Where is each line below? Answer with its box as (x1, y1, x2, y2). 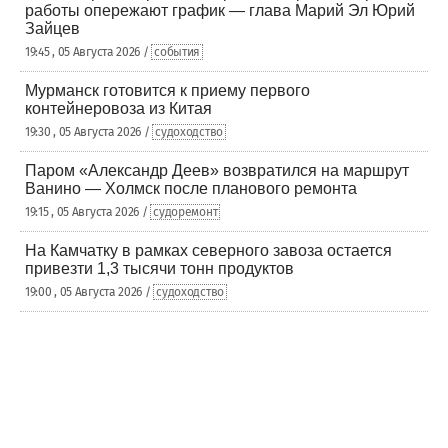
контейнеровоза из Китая (25, 100, 212, 117)
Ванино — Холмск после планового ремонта (25, 180, 357, 197)
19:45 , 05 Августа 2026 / (25, 45, 152, 59)
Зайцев (25, 20, 80, 37)
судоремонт (153, 205, 218, 219)
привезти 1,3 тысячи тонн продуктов (25, 260, 294, 277)
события (154, 45, 201, 59)
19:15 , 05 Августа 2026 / (25, 205, 151, 219)
